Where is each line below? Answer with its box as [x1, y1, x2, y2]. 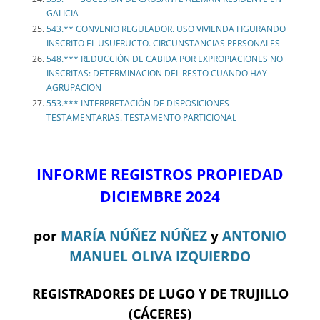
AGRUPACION [46, 81, 101, 94]
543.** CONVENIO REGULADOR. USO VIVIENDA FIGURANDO [46, 23, 286, 36]
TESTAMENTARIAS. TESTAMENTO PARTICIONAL [46, 111, 236, 124]
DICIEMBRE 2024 [100, 186, 220, 207]
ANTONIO [222, 226, 286, 245]
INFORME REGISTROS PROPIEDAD [36, 164, 284, 185]
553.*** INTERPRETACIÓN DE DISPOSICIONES [46, 97, 229, 110]
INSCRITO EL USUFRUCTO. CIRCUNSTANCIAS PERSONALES [46, 37, 280, 50]
